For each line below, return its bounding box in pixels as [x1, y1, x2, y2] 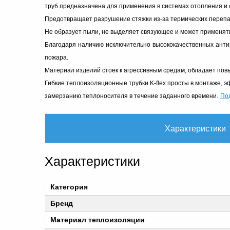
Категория [50, 183, 88, 191]
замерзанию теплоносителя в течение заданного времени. [45, 92, 218, 100]
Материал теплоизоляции [50, 216, 145, 224]
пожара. [45, 54, 70, 61]
